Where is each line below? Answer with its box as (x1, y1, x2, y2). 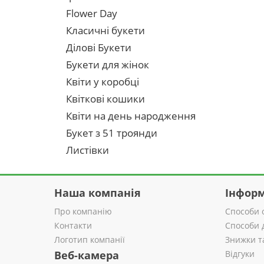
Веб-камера (54, 248, 119, 262)
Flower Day (66, 6, 117, 20)
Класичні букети (66, 24, 145, 37)
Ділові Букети (66, 41, 131, 54)
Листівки (66, 143, 109, 157)
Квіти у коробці (66, 75, 139, 88)
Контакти (54, 220, 92, 231)
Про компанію (54, 206, 112, 217)
